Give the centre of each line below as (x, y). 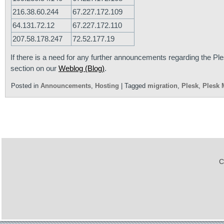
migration (162, 86)
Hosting (107, 86)
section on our (34, 68)
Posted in (25, 86)
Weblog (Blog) (81, 68)
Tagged (135, 86)
